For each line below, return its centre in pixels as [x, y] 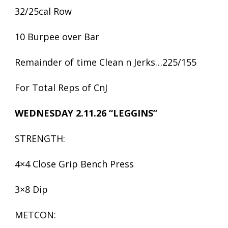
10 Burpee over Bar [57, 37]
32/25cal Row [43, 11]
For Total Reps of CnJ [61, 88]
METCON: [35, 215]
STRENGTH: [40, 138]
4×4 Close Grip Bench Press [74, 164]
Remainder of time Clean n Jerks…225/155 [106, 62]
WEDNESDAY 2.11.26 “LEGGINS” [86, 113]
